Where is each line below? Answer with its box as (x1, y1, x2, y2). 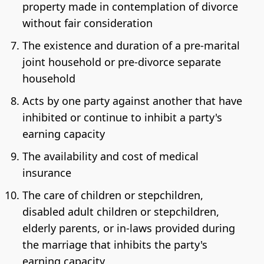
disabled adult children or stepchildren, (22, 204, 219, 219)
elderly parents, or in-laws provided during (22, 220, 235, 235)
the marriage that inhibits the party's (22, 237, 207, 252)
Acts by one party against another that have (22, 93, 242, 108)
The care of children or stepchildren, (22, 187, 203, 202)
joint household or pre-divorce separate (22, 54, 221, 69)
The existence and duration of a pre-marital (22, 38, 240, 52)
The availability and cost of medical (22, 148, 199, 163)
